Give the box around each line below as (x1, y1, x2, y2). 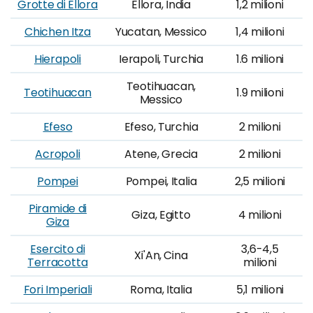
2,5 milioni (234, 173, 286, 189)
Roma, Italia (130, 282, 192, 298)
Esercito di (30, 241, 85, 257)
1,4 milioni (235, 24, 284, 40)
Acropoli (35, 146, 80, 162)
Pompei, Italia (125, 173, 197, 189)
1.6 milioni (235, 51, 284, 67)
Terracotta (27, 254, 88, 270)
